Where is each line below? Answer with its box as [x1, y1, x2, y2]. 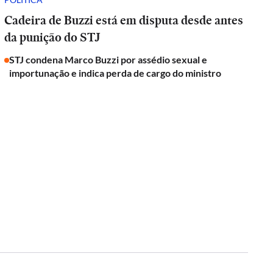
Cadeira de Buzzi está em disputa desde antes [4, 12, 244, 29]
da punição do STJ [4, 29, 101, 46]
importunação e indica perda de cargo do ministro [9, 67, 222, 79]
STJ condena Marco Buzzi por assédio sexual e [9, 54, 208, 65]
